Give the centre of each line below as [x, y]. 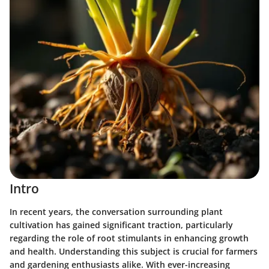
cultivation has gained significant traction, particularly [121, 225]
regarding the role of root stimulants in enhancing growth [129, 238]
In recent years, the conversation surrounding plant [116, 211]
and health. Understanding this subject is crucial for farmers [134, 251]
